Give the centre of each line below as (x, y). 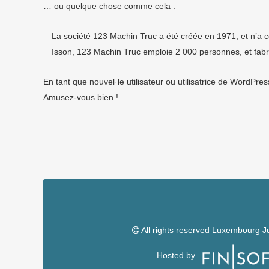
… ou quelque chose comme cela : (109, 6)
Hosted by (177, 255)
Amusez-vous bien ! (81, 97)
